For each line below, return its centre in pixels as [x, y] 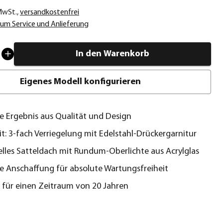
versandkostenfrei [50, 12]
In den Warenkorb [112, 54]
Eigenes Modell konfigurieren [80, 82]
